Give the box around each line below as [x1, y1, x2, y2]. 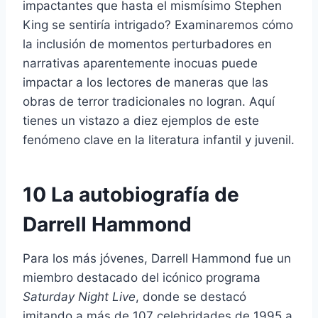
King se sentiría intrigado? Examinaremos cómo [23, 17, 293, 32]
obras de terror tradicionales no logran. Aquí [23, 94, 275, 109]
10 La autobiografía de [23, 182, 239, 207]
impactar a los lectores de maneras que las [23, 75, 268, 89]
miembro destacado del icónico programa [23, 270, 261, 285]
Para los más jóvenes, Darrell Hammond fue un [23, 251, 291, 265]
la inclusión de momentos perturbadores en [23, 36, 272, 51]
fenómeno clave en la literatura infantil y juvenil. [23, 132, 295, 147]
